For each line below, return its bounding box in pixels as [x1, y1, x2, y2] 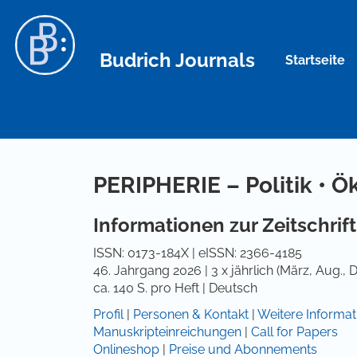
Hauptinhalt [31, 18, 99, 33]
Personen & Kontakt [133, 307, 249, 322]
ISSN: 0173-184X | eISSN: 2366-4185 [93, 245, 302, 261]
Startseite [285, 52, 345, 68]
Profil [93, 307, 124, 322]
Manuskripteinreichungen [93, 324, 241, 339]
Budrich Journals [100, 48, 255, 72]
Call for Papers [251, 324, 338, 339]
